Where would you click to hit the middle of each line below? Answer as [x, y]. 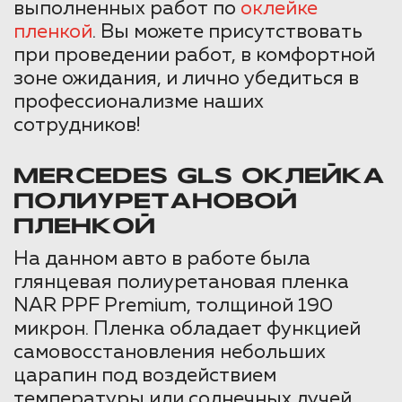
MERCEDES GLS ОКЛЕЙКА [199, 177]
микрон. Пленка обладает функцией [187, 329]
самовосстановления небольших [170, 352]
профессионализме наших [139, 102]
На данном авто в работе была [162, 259]
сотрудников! [77, 125]
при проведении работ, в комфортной [194, 55]
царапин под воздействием [145, 376]
